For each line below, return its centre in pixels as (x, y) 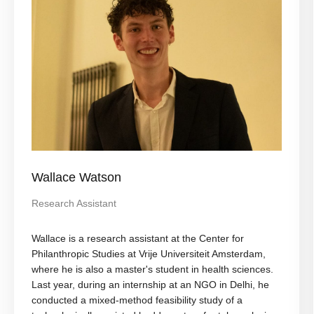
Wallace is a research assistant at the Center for (138, 239)
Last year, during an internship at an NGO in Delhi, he (150, 285)
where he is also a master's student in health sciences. (152, 269)
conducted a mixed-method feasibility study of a (137, 300)
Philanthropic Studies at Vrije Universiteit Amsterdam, (149, 254)
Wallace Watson (76, 178)
